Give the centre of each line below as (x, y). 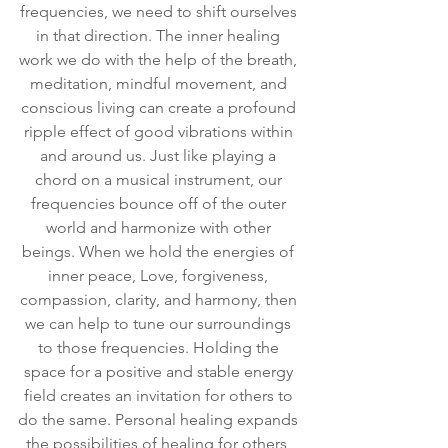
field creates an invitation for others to (160, 396)
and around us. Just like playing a (160, 156)
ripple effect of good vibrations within (160, 132)
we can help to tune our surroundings (160, 324)
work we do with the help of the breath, (160, 60)
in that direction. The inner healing (160, 36)
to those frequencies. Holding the (160, 348)
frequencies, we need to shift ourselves (160, 12)
